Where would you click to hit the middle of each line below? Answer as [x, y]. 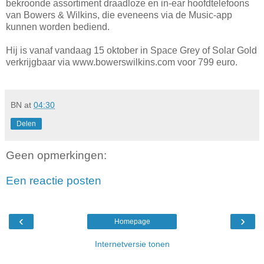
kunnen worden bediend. [58, 27]
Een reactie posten [54, 181]
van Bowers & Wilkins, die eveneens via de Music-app [119, 15]
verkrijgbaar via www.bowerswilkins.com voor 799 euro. [122, 62]
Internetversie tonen [132, 244]
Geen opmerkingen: [56, 155]
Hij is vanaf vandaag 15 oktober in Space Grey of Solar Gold [131, 50]
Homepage [132, 221]
